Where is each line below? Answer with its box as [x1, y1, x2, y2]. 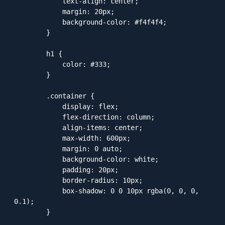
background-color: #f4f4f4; [14, 18, 62, 27]
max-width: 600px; [14, 134, 62, 143]
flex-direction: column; [14, 113, 62, 122]
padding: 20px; [14, 166, 62, 174]
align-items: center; [14, 124, 62, 132]
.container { [14, 92, 46, 100]
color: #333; [14, 60, 62, 69]
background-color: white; [14, 155, 62, 164]
